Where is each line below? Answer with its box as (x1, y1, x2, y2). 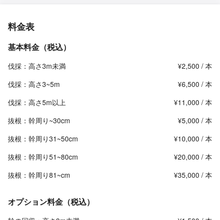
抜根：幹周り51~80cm (8, 152, 78, 162)
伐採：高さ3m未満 (8, 61, 66, 71)
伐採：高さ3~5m (8, 79, 60, 89)
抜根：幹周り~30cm (8, 115, 70, 125)
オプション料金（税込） (8, 196, 94, 207)
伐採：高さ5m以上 (8, 97, 66, 107)
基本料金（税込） (8, 41, 71, 53)
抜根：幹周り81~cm (8, 170, 70, 180)
